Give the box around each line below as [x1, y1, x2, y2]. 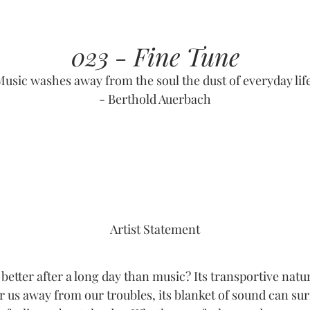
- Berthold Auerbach [99, 91, 211, 107]
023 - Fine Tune [71, 39, 239, 73]
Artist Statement [110, 221, 200, 237]
